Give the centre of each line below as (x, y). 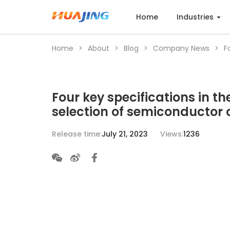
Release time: (76, 134)
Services (32, 216)
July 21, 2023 (124, 134)
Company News (181, 49)
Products (33, 138)
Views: (171, 134)
